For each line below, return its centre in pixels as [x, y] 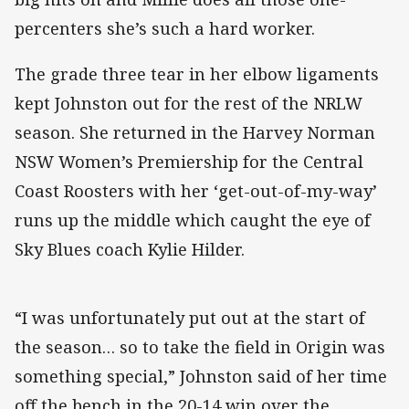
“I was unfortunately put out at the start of [190, 318]
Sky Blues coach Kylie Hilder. [130, 250]
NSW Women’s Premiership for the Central [189, 162]
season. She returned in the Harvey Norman [195, 133]
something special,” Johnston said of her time [201, 377]
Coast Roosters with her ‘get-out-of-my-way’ [196, 191]
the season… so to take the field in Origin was [200, 347]
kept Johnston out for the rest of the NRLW [189, 104]
